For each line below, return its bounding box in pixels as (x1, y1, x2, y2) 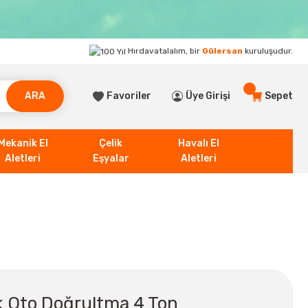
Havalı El (178, 137, 219, 149)
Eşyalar (92, 152, 129, 164)
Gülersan (202, 46, 243, 56)
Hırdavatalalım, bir (126, 46, 202, 56)
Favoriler (107, 90, 151, 102)
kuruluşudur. (243, 46, 293, 56)
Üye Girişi (186, 90, 230, 102)
